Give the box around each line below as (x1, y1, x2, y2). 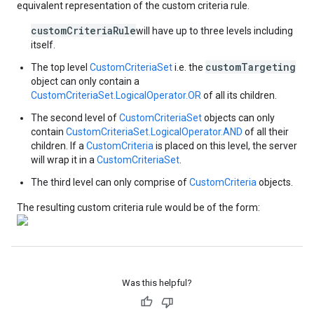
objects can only (202, 112, 275, 123)
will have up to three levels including (136, 25, 293, 36)
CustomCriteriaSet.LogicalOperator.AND (66, 126, 243, 137)
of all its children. (201, 90, 277, 101)
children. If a (31, 140, 86, 151)
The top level (31, 62, 90, 73)
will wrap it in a (31, 154, 97, 165)
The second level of (31, 112, 119, 123)
